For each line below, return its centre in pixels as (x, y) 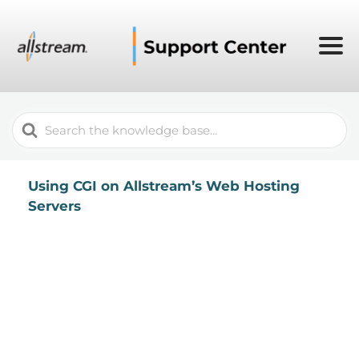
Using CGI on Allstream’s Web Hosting (164, 186)
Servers (54, 206)
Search (36, 122)
